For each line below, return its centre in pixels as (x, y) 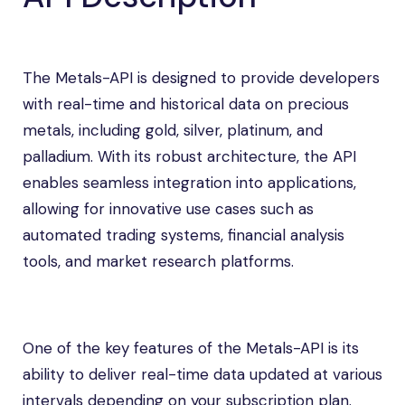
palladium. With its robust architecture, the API (189, 156)
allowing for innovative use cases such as (168, 209)
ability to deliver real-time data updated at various (202, 374)
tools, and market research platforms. (158, 261)
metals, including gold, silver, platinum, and (173, 130)
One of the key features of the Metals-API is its (191, 348)
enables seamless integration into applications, (189, 183)
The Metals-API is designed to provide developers (201, 78)
